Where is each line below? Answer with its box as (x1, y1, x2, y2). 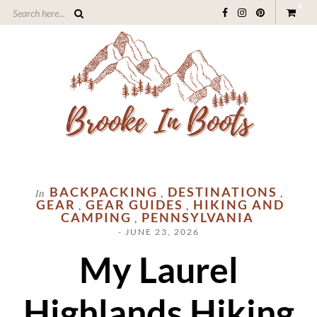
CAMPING (60, 209, 132, 226)
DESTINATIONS (168, 184, 277, 200)
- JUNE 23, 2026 (117, 226, 200, 238)
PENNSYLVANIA (141, 209, 254, 226)
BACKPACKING (50, 184, 158, 200)
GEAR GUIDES (85, 197, 183, 213)
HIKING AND (192, 197, 284, 213)
